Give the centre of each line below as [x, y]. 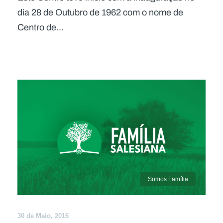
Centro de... [41, 27]
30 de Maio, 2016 [43, 216]
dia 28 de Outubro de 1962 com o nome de [100, 12]
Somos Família [168, 179]
